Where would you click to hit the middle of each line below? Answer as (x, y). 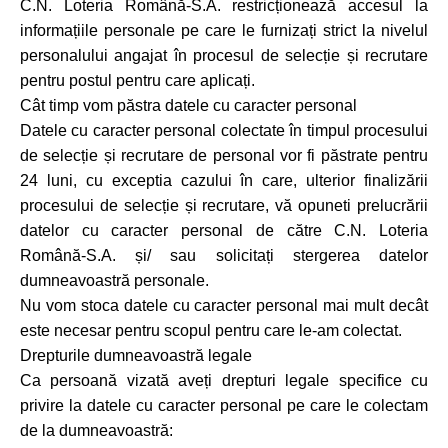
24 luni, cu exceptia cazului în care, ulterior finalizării (224, 180)
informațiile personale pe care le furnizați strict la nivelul (224, 30)
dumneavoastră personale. (114, 280)
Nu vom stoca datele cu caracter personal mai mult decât (224, 305)
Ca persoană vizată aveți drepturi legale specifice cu (224, 380)
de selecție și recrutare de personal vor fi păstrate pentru (224, 155)
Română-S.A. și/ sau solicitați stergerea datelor (224, 255)
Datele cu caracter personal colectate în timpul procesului (224, 130)
